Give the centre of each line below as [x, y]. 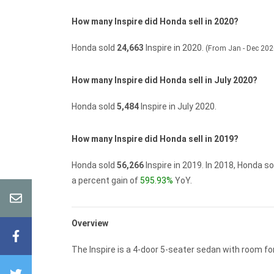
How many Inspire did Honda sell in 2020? [155, 22]
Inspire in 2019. [175, 165]
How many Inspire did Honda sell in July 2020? [165, 80]
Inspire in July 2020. [179, 107]
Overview [90, 224]
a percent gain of [105, 181]
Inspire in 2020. [175, 48]
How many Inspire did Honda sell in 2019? [155, 139]
